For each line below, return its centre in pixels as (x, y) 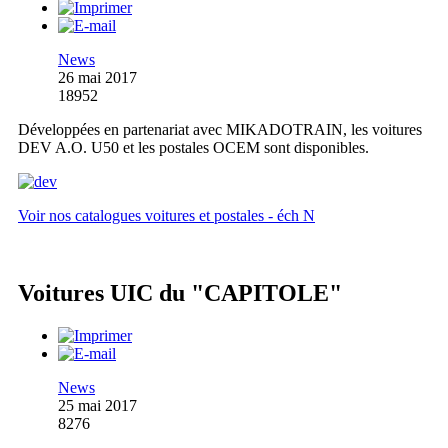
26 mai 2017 (97, 77)
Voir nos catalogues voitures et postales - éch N (166, 215)
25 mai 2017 (97, 406)
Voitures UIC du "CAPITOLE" (180, 293)
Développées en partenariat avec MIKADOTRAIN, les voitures (220, 129)
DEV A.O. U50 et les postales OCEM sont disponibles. (193, 147)
